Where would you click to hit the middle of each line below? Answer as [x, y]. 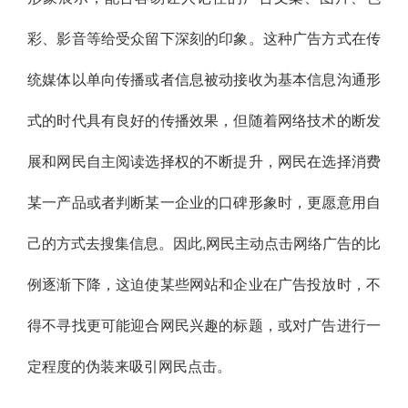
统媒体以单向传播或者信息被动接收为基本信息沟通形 [204, 79]
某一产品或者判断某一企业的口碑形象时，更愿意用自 [204, 202]
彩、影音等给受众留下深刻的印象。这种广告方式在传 [204, 38]
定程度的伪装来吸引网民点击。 [129, 366]
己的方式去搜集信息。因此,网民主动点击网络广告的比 [204, 243]
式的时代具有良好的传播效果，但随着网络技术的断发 [204, 120]
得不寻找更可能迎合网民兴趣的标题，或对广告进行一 [204, 325]
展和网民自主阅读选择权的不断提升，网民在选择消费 [204, 161]
